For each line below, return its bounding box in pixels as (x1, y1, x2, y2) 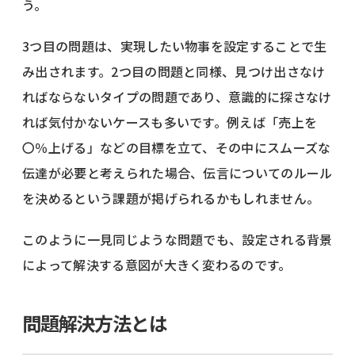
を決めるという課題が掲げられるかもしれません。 (22, 188, 320, 208)
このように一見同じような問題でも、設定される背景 (22, 229, 333, 249)
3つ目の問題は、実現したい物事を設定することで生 (22, 36, 327, 55)
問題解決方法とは (22, 308, 167, 337)
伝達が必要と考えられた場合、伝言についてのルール (22, 162, 333, 182)
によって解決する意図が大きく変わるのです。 (22, 254, 292, 274)
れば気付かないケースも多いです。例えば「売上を (22, 112, 318, 132)
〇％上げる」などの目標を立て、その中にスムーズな (22, 137, 331, 157)
